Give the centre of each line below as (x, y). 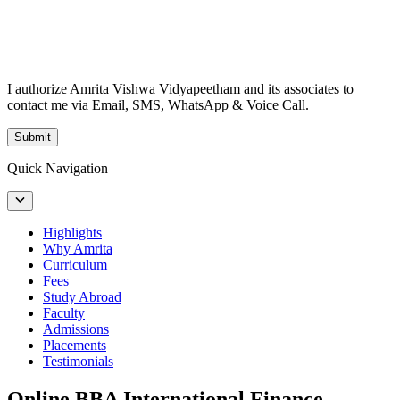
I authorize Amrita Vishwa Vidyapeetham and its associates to (180, 88)
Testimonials (78, 362)
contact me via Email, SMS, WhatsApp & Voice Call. (158, 104)
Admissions (76, 329)
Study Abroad (82, 297)
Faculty (64, 313)
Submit (33, 137)
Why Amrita (78, 249)
